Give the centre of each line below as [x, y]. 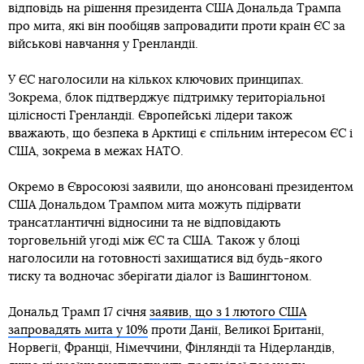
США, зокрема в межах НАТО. [96, 151]
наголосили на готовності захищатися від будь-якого [165, 258]
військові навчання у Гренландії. [103, 44]
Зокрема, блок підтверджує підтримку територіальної [167, 97]
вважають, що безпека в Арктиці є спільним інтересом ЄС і [180, 133]
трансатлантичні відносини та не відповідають [145, 223]
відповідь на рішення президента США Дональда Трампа [175, 8]
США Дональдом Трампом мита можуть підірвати [154, 205]
